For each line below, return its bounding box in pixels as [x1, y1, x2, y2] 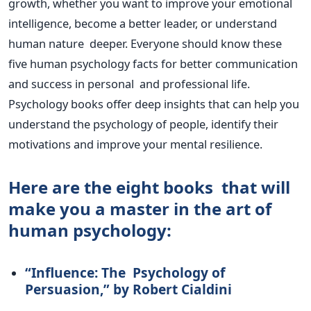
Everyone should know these [131, 35, 282, 52]
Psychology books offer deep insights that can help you [8, 96, 299, 112]
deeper [90, 35, 125, 52]
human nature [8, 35, 90, 52]
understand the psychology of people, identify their [8, 116, 278, 133]
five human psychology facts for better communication [8, 56, 298, 72]
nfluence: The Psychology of [36, 263, 225, 283]
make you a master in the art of [8, 197, 271, 221]
